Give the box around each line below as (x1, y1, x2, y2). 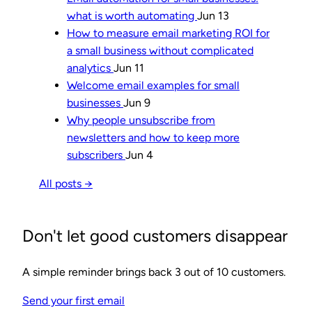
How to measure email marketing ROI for (67, 26, 270, 40)
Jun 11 (114, 61, 144, 75)
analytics (67, 61, 114, 75)
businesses (67, 96, 123, 110)
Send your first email (22, 294, 125, 308)
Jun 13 (197, 9, 229, 23)
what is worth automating (67, 9, 197, 23)
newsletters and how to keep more (67, 131, 240, 145)
